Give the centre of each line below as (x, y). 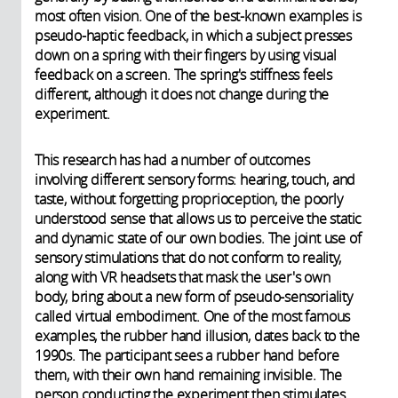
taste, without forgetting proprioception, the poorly (189, 199)
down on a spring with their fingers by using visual (186, 55)
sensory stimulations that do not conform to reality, (188, 257)
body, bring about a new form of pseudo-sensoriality (194, 296)
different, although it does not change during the (182, 94)
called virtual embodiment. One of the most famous (193, 316)
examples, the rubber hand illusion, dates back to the (197, 335)
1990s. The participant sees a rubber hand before (187, 355)
